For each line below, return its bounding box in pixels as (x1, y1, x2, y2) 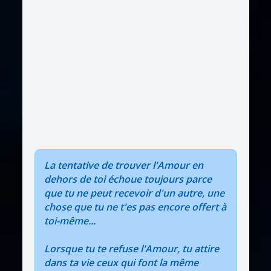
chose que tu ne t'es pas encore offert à (44, 200, 226, 214)
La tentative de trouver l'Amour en (44, 158, 203, 172)
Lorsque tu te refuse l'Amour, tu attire (44, 242, 219, 256)
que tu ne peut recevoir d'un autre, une (44, 186, 224, 200)
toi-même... (44, 214, 96, 228)
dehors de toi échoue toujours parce (44, 172, 212, 186)
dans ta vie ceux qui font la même (44, 256, 198, 270)
